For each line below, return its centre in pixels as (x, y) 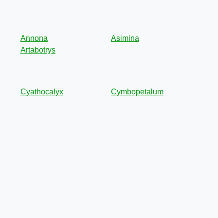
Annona (34, 38)
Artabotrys (38, 50)
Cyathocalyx (42, 92)
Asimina (125, 38)
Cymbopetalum (137, 92)
